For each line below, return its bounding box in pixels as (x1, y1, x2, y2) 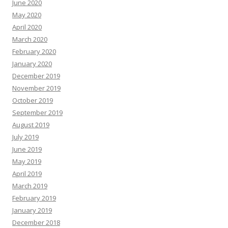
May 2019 (12, 157, 41, 166)
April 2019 (12, 169, 42, 178)
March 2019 (12, 181, 47, 190)
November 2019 (12, 83, 61, 93)
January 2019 (12, 206, 52, 215)
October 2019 (12, 96, 53, 105)
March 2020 (12, 35, 47, 44)
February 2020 (12, 47, 56, 56)
